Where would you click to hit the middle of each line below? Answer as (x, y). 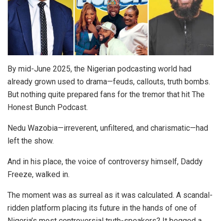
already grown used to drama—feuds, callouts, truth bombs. (109, 82)
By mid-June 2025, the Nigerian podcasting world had (99, 69)
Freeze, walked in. (38, 175)
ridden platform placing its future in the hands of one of (102, 208)
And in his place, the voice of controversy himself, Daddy (105, 162)
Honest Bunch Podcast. (48, 108)
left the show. (31, 141)
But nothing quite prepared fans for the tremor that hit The (106, 95)
